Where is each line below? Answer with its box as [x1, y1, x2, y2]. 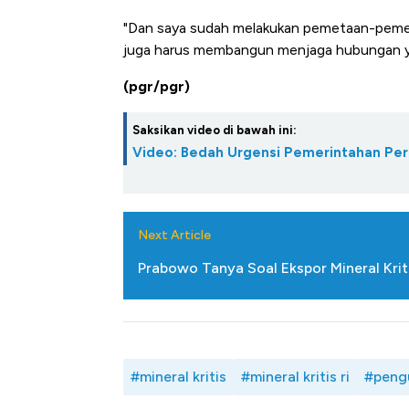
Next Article [138, 227, 211, 244]
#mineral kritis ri [241, 368, 350, 386]
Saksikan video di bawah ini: [132, 123, 297, 138]
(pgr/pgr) [123, 78, 190, 96]
